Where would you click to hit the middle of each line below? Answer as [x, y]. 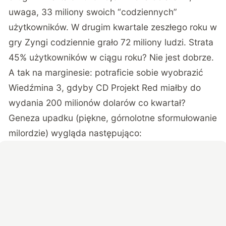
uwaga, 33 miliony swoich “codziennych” [93, 12]
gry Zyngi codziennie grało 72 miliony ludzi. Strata [111, 42]
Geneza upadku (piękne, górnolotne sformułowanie [113, 118]
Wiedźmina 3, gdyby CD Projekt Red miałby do [105, 88]
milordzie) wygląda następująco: [75, 133]
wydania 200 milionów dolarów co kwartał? [97, 103]
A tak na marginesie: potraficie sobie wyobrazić [106, 73]
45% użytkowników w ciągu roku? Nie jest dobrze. [111, 58]
